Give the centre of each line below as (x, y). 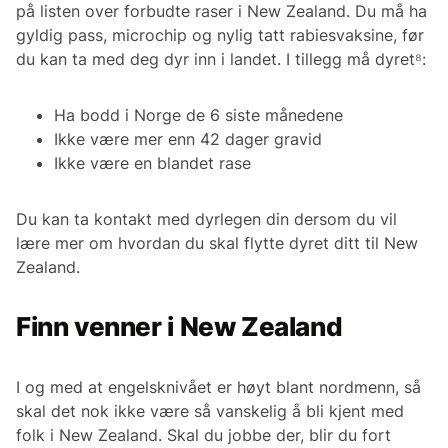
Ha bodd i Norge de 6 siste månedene (198, 115)
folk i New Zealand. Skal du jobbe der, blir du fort (203, 435)
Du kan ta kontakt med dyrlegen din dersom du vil (206, 219)
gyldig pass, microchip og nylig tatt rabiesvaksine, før (220, 35)
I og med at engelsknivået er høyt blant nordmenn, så (218, 387)
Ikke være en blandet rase (152, 163)
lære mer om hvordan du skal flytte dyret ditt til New (217, 243)
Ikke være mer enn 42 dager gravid (188, 139)
